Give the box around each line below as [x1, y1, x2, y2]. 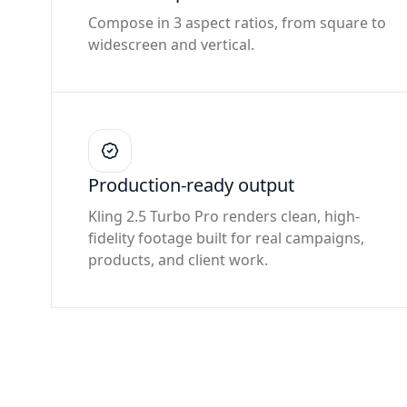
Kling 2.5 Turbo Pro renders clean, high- [88, 206, 360, 226]
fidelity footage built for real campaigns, [88, 228, 364, 248]
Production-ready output [88, 173, 294, 197]
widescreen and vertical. [88, 35, 254, 55]
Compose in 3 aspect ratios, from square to [88, 13, 386, 33]
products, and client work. [88, 250, 268, 270]
